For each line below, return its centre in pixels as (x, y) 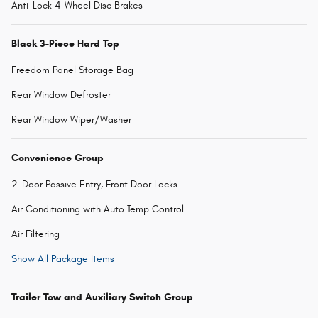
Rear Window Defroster (61, 95)
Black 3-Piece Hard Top (65, 44)
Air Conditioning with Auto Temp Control (98, 209)
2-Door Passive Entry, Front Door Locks (94, 185)
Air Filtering (35, 234)
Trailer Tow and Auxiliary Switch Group (102, 297)
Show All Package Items (63, 259)
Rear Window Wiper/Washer (71, 120)
